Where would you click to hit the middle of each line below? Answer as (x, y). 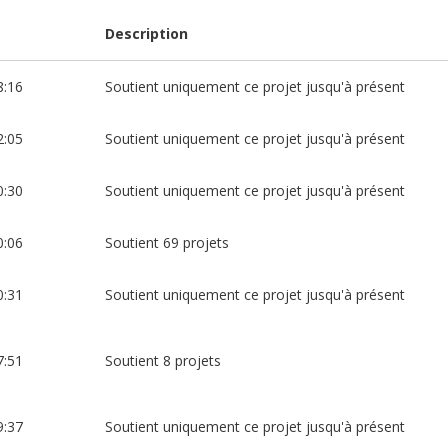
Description (146, 33)
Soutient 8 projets (162, 360)
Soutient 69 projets (166, 242)
